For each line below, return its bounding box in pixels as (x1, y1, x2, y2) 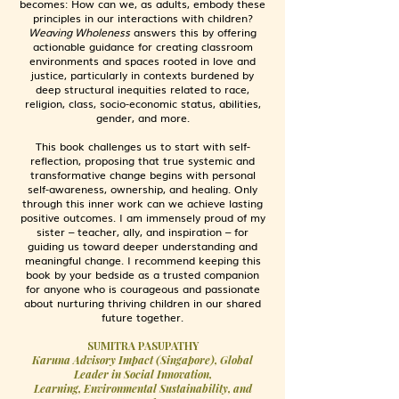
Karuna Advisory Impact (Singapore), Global (32, 353, 253, 367)
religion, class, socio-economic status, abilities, (24, 95, 261, 111)
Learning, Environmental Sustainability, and (33, 381, 252, 395)
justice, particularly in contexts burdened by (31, 67, 254, 83)
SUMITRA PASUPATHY (86, 338, 199, 353)
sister (37, 224, 69, 240)
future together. (102, 309, 183, 325)
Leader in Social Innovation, (73, 367, 212, 381)
